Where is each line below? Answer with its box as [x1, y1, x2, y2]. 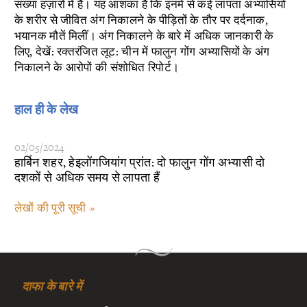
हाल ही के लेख [14, 101, 79, 119]
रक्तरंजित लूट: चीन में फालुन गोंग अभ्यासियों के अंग [57, 43, 270, 59]
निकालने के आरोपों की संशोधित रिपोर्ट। [14, 59, 180, 75]
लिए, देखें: [14, 43, 58, 59]
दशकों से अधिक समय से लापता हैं [14, 169, 160, 185]
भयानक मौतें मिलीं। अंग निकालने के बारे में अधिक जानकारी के [14, 27, 274, 43]
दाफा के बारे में [22, 278, 82, 295]
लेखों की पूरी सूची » [14, 199, 95, 215]
